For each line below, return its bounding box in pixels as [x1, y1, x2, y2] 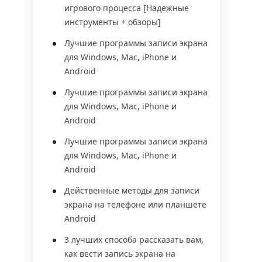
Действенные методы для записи [64, 185, 199, 196]
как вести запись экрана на [64, 248, 175, 259]
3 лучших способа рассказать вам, [64, 234, 204, 245]
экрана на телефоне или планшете [64, 199, 206, 210]
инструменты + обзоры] [64, 16, 161, 27]
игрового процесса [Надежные [64, 2, 189, 13]
